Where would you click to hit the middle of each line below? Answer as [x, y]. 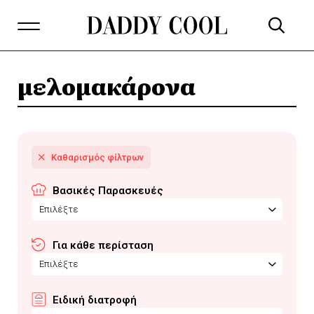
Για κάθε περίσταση [103, 245]
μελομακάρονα [107, 86]
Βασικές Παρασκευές [108, 191]
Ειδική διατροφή [95, 300]
